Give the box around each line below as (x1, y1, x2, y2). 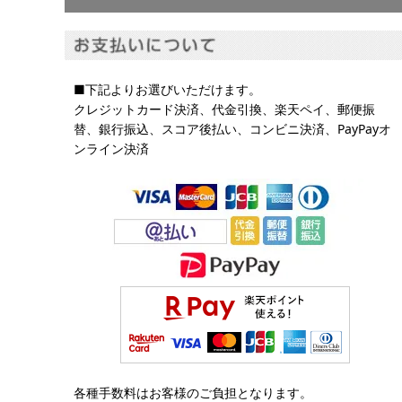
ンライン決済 (74, 140, 149, 158)
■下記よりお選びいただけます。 (74, 81, 261, 99)
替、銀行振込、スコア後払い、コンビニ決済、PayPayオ (74, 120, 391, 138)
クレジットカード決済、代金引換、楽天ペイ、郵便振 (74, 100, 375, 118)
